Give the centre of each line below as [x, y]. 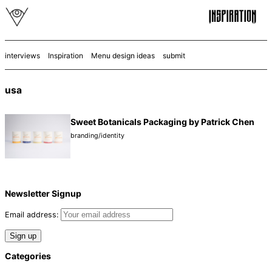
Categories [28, 256]
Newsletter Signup [43, 194]
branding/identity [97, 136]
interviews [22, 56]
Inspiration [66, 56]
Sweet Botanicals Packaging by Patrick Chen [162, 122]
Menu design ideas [123, 56]
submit [174, 56]
